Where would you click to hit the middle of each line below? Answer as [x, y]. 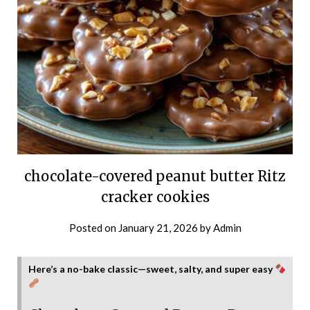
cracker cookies [155, 197]
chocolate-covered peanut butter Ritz [155, 176]
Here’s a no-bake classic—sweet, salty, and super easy [152, 268]
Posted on [93, 227]
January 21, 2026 [158, 227]
